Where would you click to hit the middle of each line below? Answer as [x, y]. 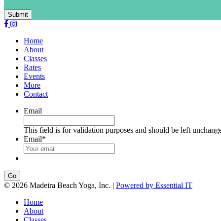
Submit [18, 15]
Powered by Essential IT [154, 185]
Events [34, 76]
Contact [36, 94]
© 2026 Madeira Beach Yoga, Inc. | [60, 185]
